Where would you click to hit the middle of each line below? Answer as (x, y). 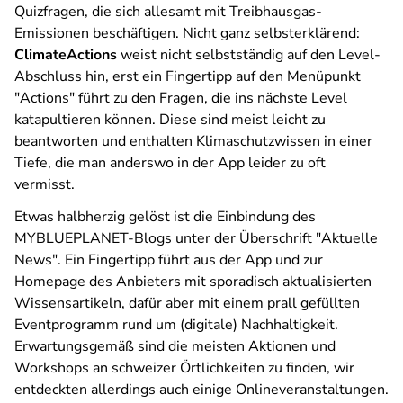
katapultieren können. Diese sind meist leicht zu (170, 120)
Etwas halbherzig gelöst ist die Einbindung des (165, 217)
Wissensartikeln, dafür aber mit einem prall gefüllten (187, 303)
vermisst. (45, 184)
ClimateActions (66, 55)
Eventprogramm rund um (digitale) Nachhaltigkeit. (176, 325)
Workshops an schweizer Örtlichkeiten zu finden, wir (184, 368)
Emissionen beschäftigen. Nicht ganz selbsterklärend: (187, 33)
